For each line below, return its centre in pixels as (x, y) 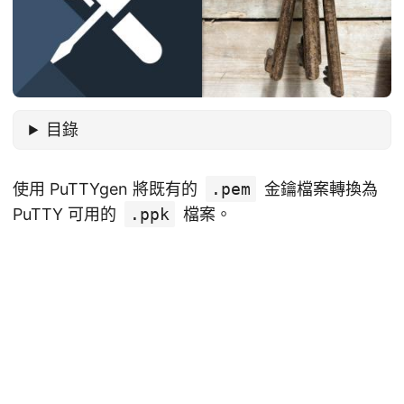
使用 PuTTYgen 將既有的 (107, 189)
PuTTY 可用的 (67, 215)
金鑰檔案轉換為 (319, 189)
